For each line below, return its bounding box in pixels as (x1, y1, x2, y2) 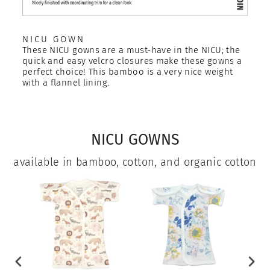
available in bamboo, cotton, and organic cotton (13, 155, 257, 169)
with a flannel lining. (22, 77, 110, 89)
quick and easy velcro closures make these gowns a (22, 55, 242, 67)
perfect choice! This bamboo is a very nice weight (22, 66, 233, 78)
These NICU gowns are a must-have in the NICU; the (22, 45, 240, 56)
